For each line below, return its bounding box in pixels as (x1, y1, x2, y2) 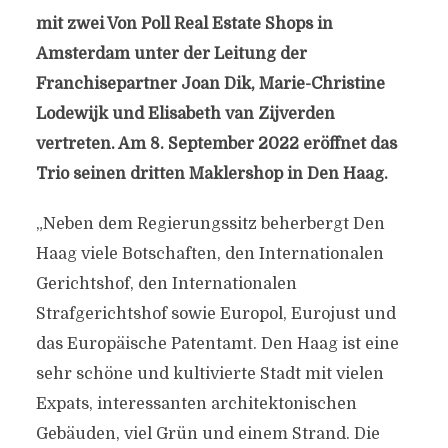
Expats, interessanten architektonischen (35, 395, 357, 413)
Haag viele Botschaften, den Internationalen (35, 245, 384, 263)
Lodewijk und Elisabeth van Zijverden (35, 105, 335, 123)
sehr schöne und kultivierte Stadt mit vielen (35, 365, 384, 383)
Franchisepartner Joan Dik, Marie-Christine (35, 75, 385, 93)
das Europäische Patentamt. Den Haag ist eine (35, 335, 399, 353)
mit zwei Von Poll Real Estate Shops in (35, 15, 333, 33)
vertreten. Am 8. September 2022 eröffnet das (35, 135, 397, 153)
